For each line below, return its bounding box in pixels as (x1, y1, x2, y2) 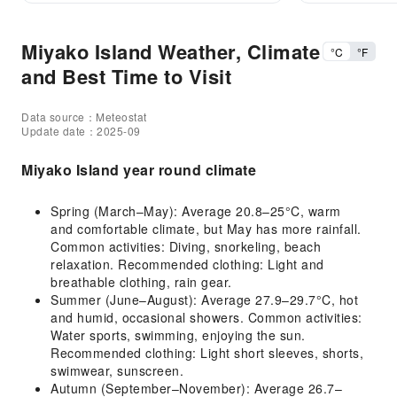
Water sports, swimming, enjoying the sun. (51, 326, 306, 344)
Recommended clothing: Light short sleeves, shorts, (51, 344, 363, 362)
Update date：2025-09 (21, 123, 141, 138)
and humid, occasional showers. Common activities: (51, 308, 362, 326)
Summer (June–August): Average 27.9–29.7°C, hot (51, 291, 358, 308)
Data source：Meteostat (21, 109, 147, 124)
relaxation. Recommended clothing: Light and (51, 255, 324, 273)
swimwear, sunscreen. (51, 362, 183, 379)
